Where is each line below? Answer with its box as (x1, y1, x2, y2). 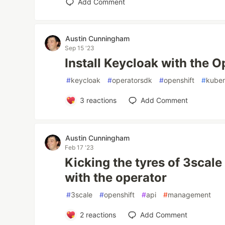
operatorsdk (112, 76, 153, 85)
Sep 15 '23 (65, 44, 95, 52)
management (168, 190, 211, 199)
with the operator (65, 170, 167, 185)
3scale (71, 190, 93, 199)
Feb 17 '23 (65, 144, 94, 152)
